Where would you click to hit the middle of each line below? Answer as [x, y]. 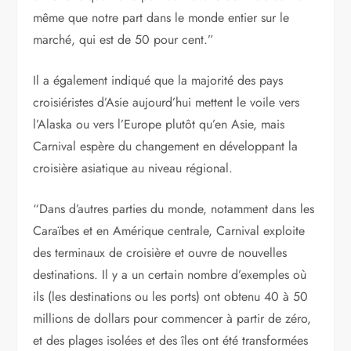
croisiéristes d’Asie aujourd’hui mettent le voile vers [166, 102]
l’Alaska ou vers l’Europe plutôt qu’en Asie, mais [159, 124]
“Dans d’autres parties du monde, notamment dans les [174, 208]
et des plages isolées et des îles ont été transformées [171, 340]
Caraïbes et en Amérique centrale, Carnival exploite [169, 230]
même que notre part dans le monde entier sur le [161, 17]
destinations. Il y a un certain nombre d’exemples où [170, 274]
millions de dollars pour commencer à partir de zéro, [172, 318]
